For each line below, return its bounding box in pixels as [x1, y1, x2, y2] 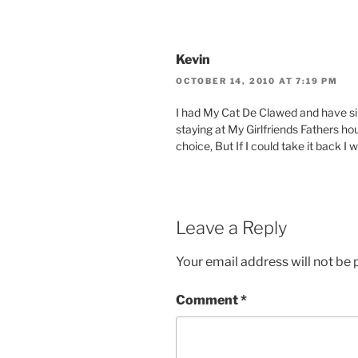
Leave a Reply [176, 217, 287, 238]
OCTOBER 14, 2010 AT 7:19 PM [176, 75, 339, 86]
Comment [176, 292, 241, 308]
